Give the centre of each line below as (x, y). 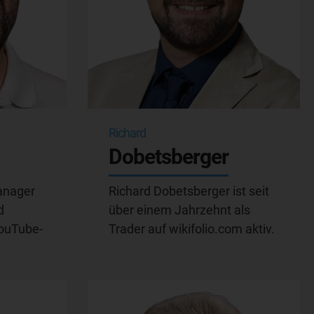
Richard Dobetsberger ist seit (189, 191)
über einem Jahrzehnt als (179, 210)
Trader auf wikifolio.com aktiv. (191, 228)
